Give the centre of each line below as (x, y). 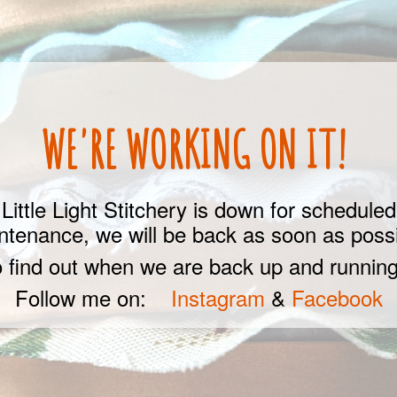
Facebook (337, 297)
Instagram (218, 297)
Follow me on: (93, 297)
